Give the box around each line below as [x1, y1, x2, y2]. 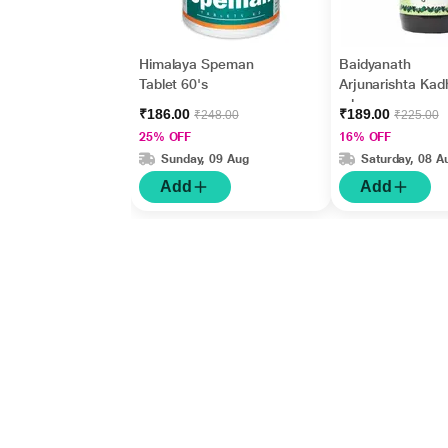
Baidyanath [338, 56, 412, 72]
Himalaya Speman [138, 56, 254, 72]
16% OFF [338, 130, 392, 144]
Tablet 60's [138, 76, 208, 92]
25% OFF [138, 130, 192, 144]
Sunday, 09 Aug [160, 151, 249, 166]
